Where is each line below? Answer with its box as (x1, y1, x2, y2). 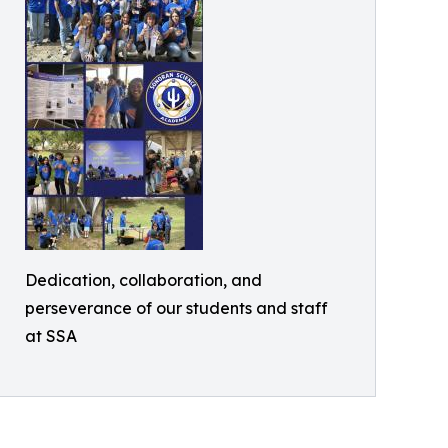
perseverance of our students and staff (25, 297, 328, 318)
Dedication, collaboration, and (25, 269, 262, 290)
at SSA (25, 325, 77, 346)
